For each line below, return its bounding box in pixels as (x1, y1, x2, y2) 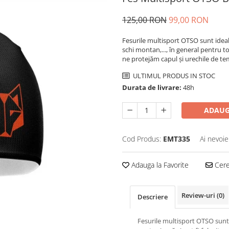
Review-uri (181, 191, 217, 200)
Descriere (138, 192, 168, 202)
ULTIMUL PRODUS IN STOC (131, 71, 215, 81)
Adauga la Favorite (129, 160, 189, 170)
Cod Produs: (122, 134, 161, 144)
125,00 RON (122, 14, 167, 26)
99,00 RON (169, 14, 209, 26)
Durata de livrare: (122, 83, 181, 93)
